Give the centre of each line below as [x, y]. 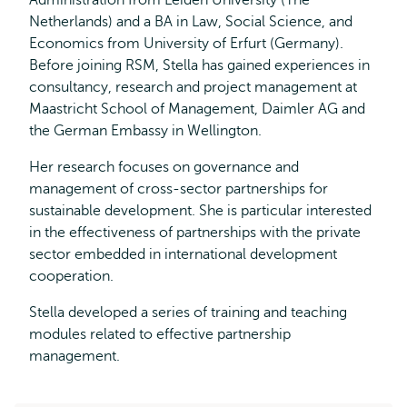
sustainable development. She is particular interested [200, 211]
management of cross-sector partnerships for [179, 189]
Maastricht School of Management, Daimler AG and [197, 109]
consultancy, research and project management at [193, 87]
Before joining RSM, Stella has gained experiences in [199, 65]
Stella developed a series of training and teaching [188, 313]
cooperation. [71, 276]
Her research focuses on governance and [164, 167]
